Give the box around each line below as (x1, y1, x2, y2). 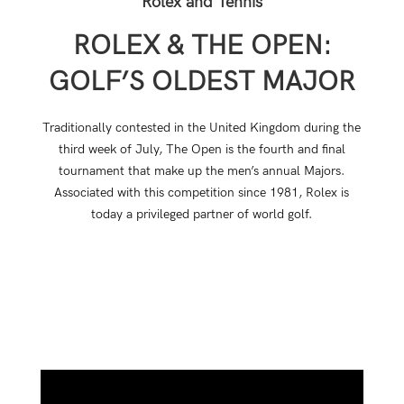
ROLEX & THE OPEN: (72, 29, 331, 62)
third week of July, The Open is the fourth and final (58, 141, 345, 157)
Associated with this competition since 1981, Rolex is (54, 184, 350, 200)
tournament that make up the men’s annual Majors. (59, 162, 345, 179)
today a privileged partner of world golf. (91, 206, 313, 222)
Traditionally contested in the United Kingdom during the (42, 119, 362, 135)
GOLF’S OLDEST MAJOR (48, 65, 355, 98)
